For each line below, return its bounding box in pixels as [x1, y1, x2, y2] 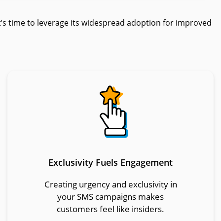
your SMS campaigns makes [57, 191, 164, 203]
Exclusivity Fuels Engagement [48, 156, 173, 169]
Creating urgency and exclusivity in [44, 179, 177, 190]
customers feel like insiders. [57, 203, 164, 215]
